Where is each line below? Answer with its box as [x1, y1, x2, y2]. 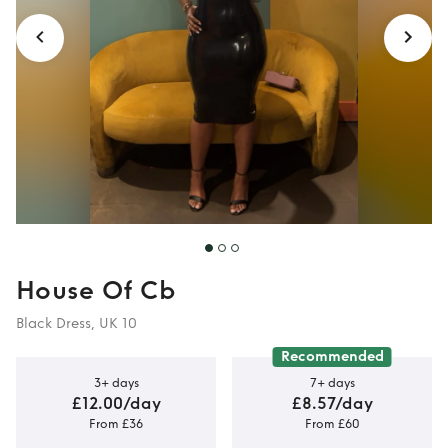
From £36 [89, 416, 143, 431]
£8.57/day [291, 393, 373, 413]
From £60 [304, 416, 360, 431]
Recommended [280, 348, 384, 365]
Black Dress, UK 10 [16, 315, 137, 332]
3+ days [93, 375, 139, 390]
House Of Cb [16, 276, 175, 306]
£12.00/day [71, 393, 161, 413]
